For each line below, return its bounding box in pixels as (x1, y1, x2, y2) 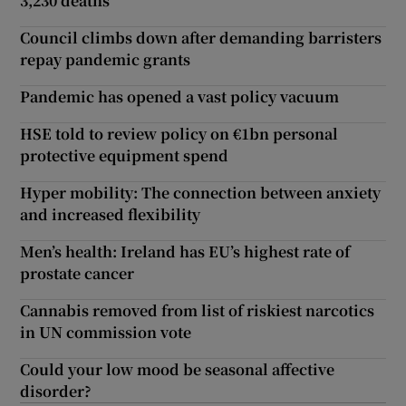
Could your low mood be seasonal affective (20, 358, 335, 380)
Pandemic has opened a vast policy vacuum (20, 85, 340, 107)
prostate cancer (20, 262, 135, 284)
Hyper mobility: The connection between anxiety (20, 181, 382, 203)
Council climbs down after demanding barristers (20, 26, 382, 48)
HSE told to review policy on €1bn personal (20, 122, 339, 144)
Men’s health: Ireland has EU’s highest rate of (20, 240, 351, 262)
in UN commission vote (20, 321, 192, 343)
